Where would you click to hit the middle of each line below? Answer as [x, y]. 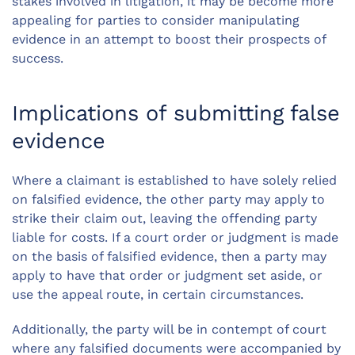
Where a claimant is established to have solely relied [174, 181]
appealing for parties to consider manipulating [156, 21]
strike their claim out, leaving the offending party [164, 219]
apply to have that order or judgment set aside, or [167, 276]
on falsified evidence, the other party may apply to [168, 200]
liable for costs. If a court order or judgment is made [175, 238]
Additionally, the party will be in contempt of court [169, 330]
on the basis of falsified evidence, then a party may [169, 257]
